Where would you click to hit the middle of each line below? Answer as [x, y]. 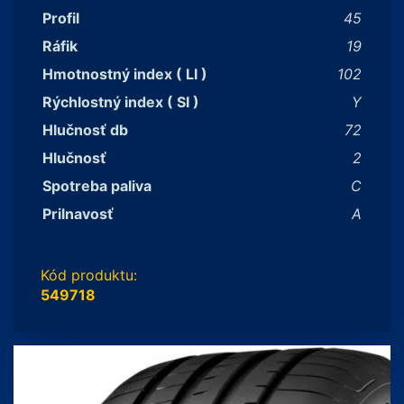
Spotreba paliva [97, 186]
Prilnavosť [78, 214]
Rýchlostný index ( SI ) [121, 102]
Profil [61, 18]
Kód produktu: [89, 275]
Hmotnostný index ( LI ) [125, 74]
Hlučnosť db [85, 130]
